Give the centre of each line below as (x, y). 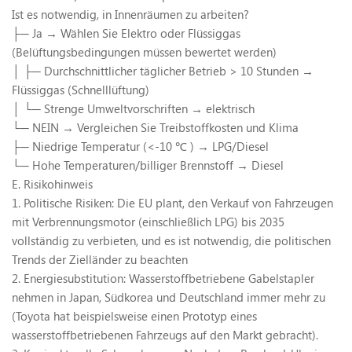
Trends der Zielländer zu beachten (100, 259)
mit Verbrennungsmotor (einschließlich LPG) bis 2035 (148, 221)
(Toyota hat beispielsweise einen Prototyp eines (134, 315)
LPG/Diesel (240, 146)
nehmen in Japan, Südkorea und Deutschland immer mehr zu (169, 297)
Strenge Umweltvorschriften (117, 108)
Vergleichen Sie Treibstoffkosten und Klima (188, 127)
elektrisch (230, 108)
